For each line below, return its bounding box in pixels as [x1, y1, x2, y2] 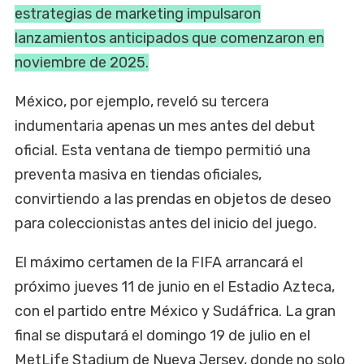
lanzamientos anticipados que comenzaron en [15, 29, 324, 48]
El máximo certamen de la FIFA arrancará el [15, 253, 303, 272]
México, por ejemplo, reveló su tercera [15, 93, 269, 111]
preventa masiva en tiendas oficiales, [15, 166, 262, 184]
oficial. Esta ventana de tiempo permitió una [15, 141, 310, 160]
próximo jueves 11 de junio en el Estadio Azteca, [15, 278, 335, 297]
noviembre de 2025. [15, 54, 149, 72]
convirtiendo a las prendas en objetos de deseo [15, 190, 331, 209]
